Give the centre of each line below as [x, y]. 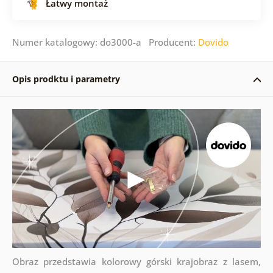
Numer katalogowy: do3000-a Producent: [105, 42]
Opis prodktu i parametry [66, 79]
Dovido [213, 42]
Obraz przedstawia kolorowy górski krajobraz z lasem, [136, 262]
